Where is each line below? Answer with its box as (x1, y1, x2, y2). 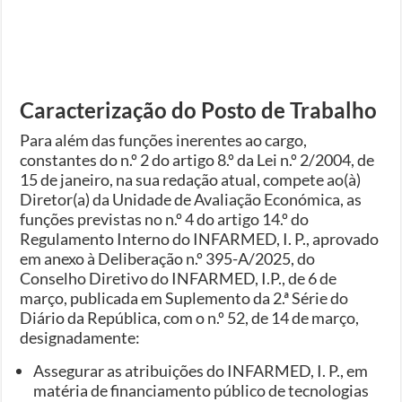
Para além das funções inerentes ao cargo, (20, 129, 308, 150)
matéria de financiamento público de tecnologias (33, 380, 370, 400)
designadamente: (20, 327, 141, 347)
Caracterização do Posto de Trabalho (20, 96, 378, 123)
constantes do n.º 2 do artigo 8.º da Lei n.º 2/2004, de (20, 149, 375, 170)
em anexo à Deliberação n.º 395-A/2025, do (20, 248, 316, 268)
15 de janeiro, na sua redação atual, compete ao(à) (20, 169, 362, 189)
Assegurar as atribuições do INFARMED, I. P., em (33, 360, 369, 380)
